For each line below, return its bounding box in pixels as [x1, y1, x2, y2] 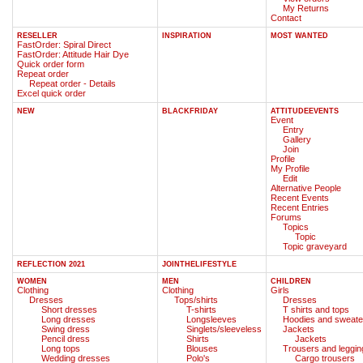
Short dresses [41, 304, 97, 314]
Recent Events [271, 192, 329, 203]
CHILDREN [271, 276, 311, 285]
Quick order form [17, 58, 84, 69]
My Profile [271, 163, 310, 173]
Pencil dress [41, 333, 90, 344]
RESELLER [17, 31, 58, 40]
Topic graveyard [283, 241, 347, 251]
